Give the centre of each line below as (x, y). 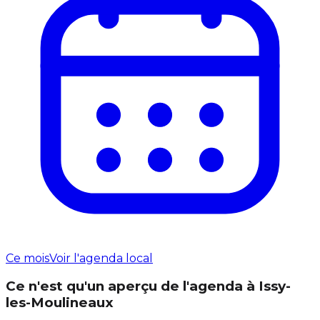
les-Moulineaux (60, 303)
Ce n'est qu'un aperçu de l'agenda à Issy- (148, 286)
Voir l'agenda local (101, 258)
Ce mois (27, 258)
